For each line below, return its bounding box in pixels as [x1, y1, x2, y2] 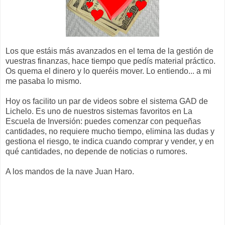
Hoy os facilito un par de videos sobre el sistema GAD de [6, 96, 208, 105]
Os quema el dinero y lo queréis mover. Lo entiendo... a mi [6, 66, 211, 75]
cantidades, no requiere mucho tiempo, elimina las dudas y [6, 127, 214, 136]
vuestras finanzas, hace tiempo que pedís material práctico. [6, 56, 215, 65]
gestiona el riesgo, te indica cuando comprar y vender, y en [6, 137, 214, 146]
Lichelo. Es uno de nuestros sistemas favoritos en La [6, 106, 192, 116]
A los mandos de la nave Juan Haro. [6, 167, 134, 176]
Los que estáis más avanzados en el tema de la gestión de [6, 46, 213, 55]
